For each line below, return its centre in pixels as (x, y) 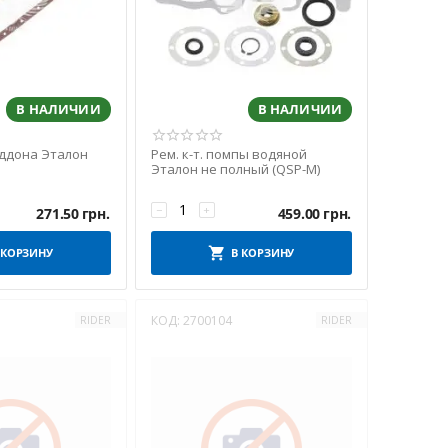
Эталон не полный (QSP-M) (235, 169)
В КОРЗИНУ (263, 252)
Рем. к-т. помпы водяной (228, 154)
